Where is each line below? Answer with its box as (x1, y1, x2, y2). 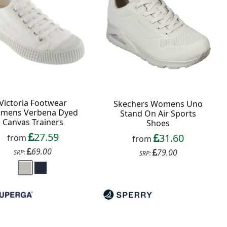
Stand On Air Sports (120, 107, 197, 119)
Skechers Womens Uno (113, 98, 203, 109)
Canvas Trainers (2, 117, 63, 128)
